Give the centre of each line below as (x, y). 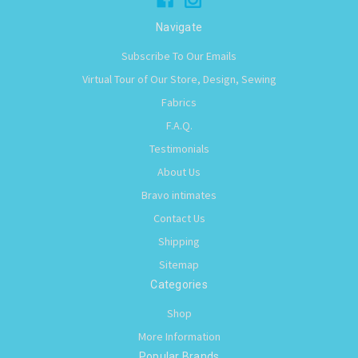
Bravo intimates (179, 195)
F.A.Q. (179, 125)
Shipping (179, 241)
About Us (179, 171)
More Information (179, 336)
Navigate (179, 27)
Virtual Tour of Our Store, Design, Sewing (179, 79)
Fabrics (179, 102)
